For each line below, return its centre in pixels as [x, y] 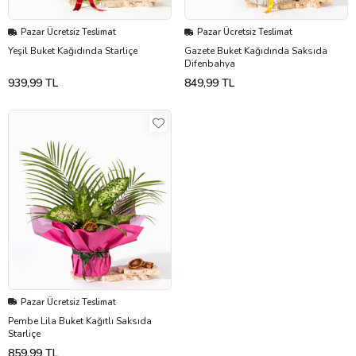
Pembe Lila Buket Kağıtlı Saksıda [80, 321]
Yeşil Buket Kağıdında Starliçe [73, 51]
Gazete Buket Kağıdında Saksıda [256, 51]
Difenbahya [210, 64]
